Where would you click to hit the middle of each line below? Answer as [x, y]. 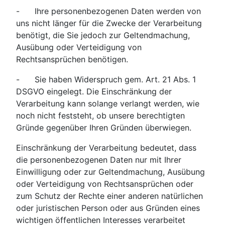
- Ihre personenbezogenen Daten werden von [108, 11]
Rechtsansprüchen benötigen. [72, 60]
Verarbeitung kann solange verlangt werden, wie [108, 104]
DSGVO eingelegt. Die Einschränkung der [94, 92]
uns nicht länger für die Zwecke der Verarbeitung [109, 23]
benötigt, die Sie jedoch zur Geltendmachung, [103, 35]
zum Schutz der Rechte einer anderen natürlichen [109, 196]
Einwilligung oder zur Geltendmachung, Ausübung [110, 172]
